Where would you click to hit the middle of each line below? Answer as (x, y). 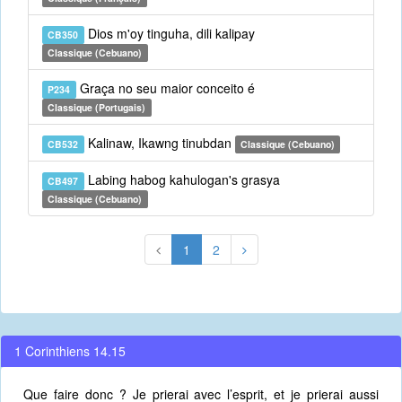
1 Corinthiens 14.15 (70, 351)
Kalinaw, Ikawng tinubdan (159, 143)
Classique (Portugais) (97, 107)
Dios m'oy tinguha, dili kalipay (169, 33)
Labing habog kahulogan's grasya (182, 179)
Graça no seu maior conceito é (165, 88)
